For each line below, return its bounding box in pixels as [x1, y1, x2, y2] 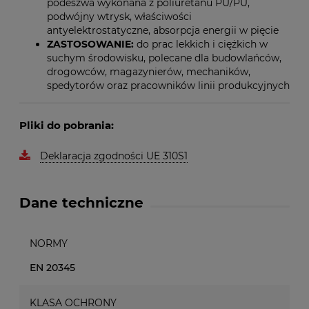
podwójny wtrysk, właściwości [47, 10, 192, 23]
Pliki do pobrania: [19, 119, 114, 132]
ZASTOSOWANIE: [47, 38, 137, 50]
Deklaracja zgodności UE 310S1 [40, 150, 188, 162]
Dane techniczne [19, 195, 143, 211]
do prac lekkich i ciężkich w [137, 38, 268, 50]
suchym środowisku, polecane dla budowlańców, [47, 52, 281, 64]
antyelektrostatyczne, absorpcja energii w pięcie [47, 24, 279, 37]
